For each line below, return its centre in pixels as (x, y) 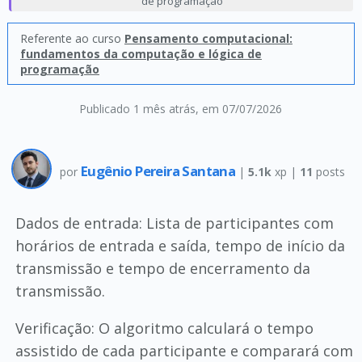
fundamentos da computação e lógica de (141, 54)
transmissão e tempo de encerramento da (162, 268)
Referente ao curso (72, 38)
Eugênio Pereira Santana (159, 170)
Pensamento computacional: (208, 38)
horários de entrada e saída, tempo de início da (180, 246)
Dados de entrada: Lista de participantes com (174, 223)
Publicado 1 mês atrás (138, 109)
